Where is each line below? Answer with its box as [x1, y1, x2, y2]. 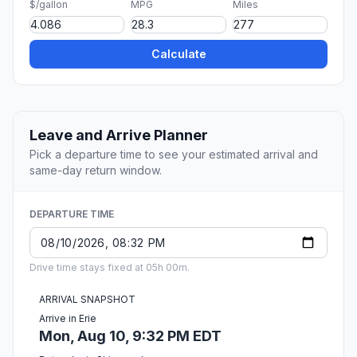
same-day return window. [29, 163, 162, 178]
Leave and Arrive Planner [29, 127, 208, 144]
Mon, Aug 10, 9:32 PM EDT [39, 328, 222, 345]
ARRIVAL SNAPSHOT [39, 293, 135, 306]
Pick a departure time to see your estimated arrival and [29, 147, 318, 162]
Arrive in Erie [39, 312, 96, 325]
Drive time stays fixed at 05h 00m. [29, 261, 190, 274]
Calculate [151, 47, 206, 61]
